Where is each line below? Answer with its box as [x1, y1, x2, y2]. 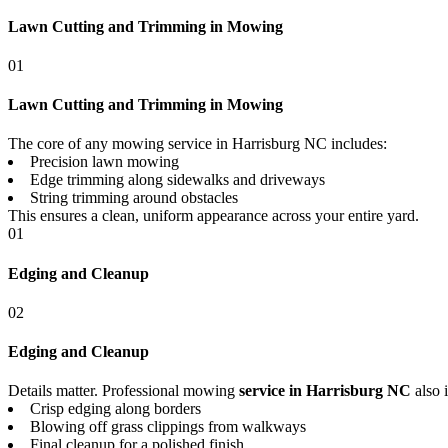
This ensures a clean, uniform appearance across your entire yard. [8, 207, 419, 225]
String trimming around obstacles [30, 189, 238, 207]
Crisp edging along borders [30, 400, 201, 418]
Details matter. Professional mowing [8, 382, 239, 400]
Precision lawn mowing [30, 153, 179, 171]
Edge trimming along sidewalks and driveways [30, 171, 325, 189]
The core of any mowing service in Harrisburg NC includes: [8, 135, 387, 153]
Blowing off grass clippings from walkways [30, 418, 306, 436]
